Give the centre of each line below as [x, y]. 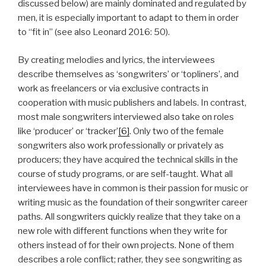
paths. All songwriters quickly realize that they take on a [129, 216]
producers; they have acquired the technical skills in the [128, 159]
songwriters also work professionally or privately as [121, 145]
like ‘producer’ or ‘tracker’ [68, 131]
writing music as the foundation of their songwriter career [133, 202]
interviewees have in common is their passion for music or [133, 188]
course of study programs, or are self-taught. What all [125, 174]
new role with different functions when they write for [123, 231]
